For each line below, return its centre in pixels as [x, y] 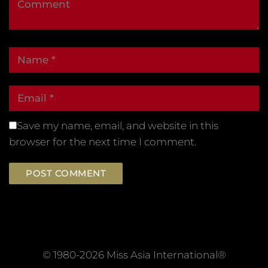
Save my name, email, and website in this [118, 125]
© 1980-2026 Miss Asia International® [134, 255]
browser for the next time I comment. [103, 141]
